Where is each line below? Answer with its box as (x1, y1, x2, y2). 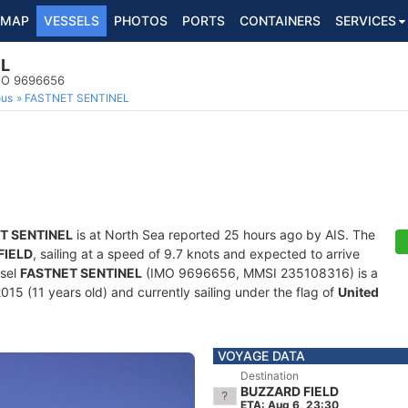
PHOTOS (114, 13, 168, 28)
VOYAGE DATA (218, 348, 305, 363)
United (338, 284, 379, 300)
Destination (240, 369, 299, 382)
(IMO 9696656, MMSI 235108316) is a (142, 265, 378, 280)
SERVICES (335, 13, 396, 28)
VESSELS (44, 13, 99, 28)
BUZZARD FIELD (240, 383, 339, 399)
